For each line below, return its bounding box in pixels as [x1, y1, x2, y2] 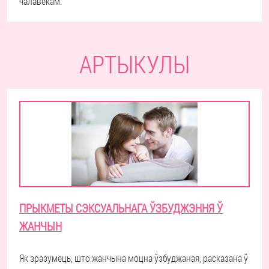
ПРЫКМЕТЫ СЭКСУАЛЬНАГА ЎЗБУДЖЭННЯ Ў [19, 201, 223, 216]
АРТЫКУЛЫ [79, 48, 190, 80]
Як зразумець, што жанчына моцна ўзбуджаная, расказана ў [19, 252, 248, 264]
